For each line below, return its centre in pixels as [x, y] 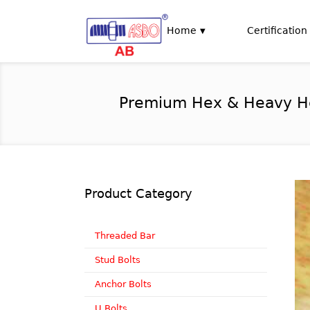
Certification [277, 30]
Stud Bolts [118, 260]
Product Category [138, 193]
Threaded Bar [125, 236]
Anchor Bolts [123, 284]
